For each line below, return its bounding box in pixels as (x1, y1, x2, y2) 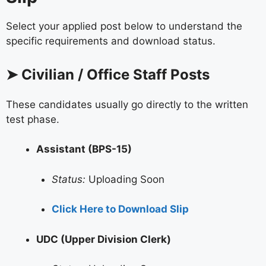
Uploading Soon (85, 173, 164, 185)
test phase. (6, 113, 59, 125)
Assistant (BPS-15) (36, 143, 132, 156)
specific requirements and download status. (6, 35, 216, 47)
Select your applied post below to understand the (6, 20, 242, 33)
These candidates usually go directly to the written (6, 98, 248, 110)
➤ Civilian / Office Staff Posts (6, 65, 210, 83)
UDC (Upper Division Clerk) (36, 233, 171, 245)
